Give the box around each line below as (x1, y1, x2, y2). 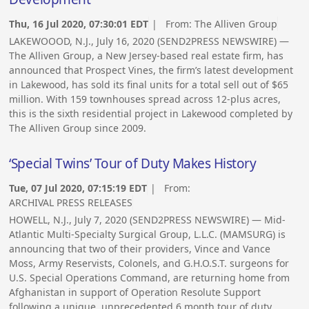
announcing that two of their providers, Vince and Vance (9, 241, 271, 255)
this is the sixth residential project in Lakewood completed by (9, 106, 293, 120)
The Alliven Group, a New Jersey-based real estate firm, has (9, 48, 284, 62)
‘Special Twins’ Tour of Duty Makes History (9, 154, 257, 173)
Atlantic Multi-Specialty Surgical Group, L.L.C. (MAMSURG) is (9, 227, 286, 241)
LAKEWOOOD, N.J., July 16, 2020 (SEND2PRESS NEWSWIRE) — (9, 34, 290, 48)
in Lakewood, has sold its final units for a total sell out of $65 (9, 77, 289, 91)
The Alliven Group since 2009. (9, 121, 147, 134)
